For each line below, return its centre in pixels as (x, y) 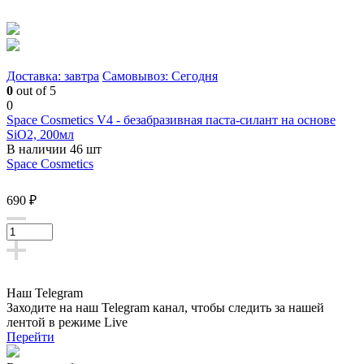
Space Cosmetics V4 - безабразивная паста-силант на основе (171, 119)
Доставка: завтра (53, 76)
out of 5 (35, 90)
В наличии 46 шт (54, 149)
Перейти (30, 336)
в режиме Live (88, 322)
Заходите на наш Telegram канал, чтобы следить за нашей (165, 307)
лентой (28, 322)
